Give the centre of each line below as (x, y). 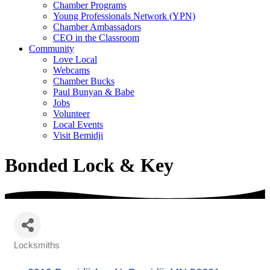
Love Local (75, 60)
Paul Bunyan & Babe (94, 92)
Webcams (71, 71)
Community (52, 49)
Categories (36, 254)
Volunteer (71, 114)
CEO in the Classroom (96, 38)
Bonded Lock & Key (89, 165)
